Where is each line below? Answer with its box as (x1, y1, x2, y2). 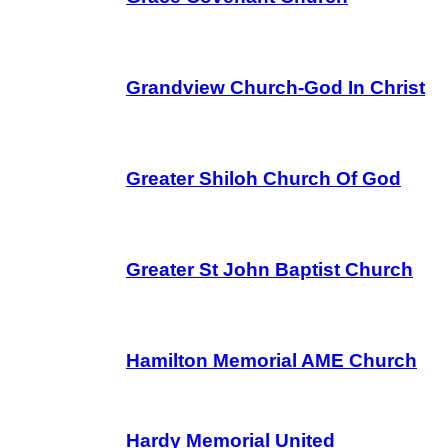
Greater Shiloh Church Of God (126, 168, 401, 189)
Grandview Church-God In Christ (126, 77, 425, 98)
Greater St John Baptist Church (126, 259, 413, 280)
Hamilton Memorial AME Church (126, 350, 417, 371)
